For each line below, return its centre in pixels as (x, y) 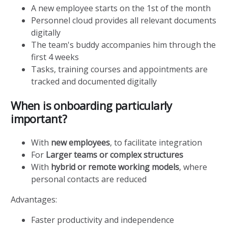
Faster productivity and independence (103, 220)
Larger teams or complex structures (115, 154)
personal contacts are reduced (89, 179)
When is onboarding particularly (91, 105)
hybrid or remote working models (115, 167)
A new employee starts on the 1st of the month (121, 8)
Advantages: (34, 199)
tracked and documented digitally (94, 81)
